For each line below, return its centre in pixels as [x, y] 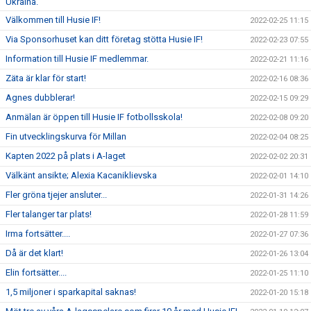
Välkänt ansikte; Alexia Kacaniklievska [81, 175]
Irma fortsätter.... [38, 234]
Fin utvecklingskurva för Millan [66, 136]
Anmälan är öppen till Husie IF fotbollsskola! [94, 117]
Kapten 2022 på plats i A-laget [66, 156]
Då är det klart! [34, 253]
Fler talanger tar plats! [49, 214]
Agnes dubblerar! [40, 98]
